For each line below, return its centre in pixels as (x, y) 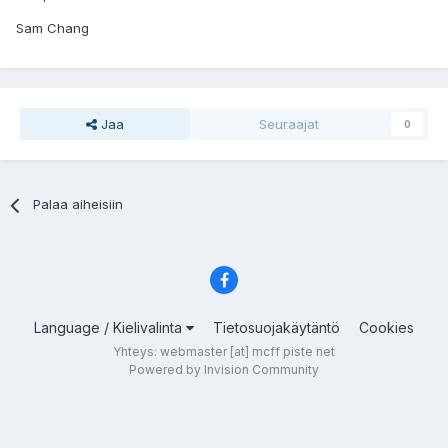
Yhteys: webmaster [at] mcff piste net (224, 351)
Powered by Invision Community (224, 369)
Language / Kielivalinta (110, 327)
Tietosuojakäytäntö (276, 327)
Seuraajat (289, 124)
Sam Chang (52, 28)
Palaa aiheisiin (78, 204)
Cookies (386, 327)
